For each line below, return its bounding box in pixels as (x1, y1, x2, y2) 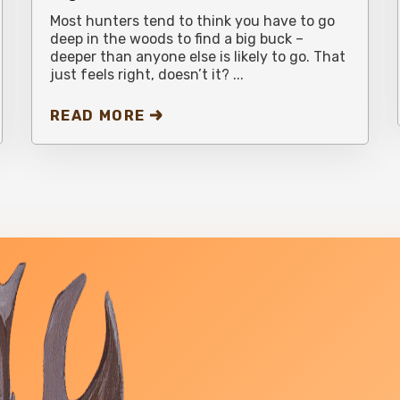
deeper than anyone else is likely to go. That (49, 47, 346, 65)
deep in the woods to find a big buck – (49, 29, 304, 47)
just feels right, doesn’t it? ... (49, 65, 244, 83)
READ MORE (49, 106, 146, 124)
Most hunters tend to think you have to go (49, 12, 335, 29)
